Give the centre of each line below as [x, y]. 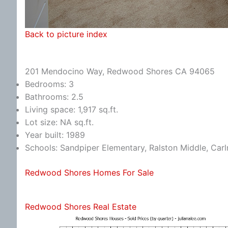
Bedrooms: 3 [49, 84]
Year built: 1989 [55, 135]
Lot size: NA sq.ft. [59, 122]
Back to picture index [66, 34]
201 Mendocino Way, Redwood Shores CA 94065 [120, 71]
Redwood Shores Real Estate [81, 206]
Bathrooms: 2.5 [54, 96]
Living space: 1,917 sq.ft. [72, 109]
